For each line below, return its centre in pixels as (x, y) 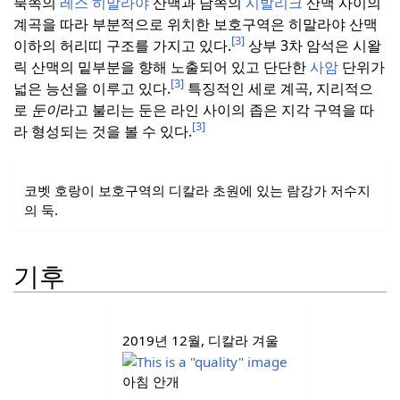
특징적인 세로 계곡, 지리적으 (279, 88)
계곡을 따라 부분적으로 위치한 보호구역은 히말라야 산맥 (196, 24)
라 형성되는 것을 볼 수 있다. (103, 131)
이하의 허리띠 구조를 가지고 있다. (122, 45)
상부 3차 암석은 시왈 (313, 45)
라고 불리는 (97, 109)
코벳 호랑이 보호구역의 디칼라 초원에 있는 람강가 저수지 (197, 191)
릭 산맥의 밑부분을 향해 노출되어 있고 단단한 (162, 67)
